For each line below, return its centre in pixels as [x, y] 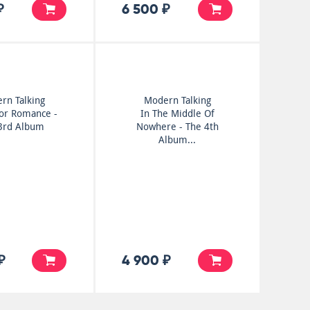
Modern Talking [177, 100]
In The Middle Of [177, 113]
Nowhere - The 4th [177, 127]
